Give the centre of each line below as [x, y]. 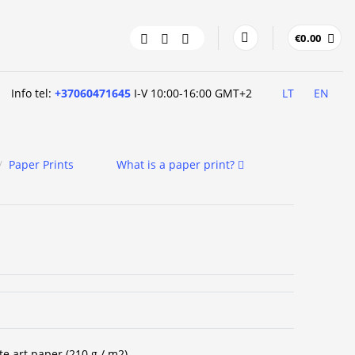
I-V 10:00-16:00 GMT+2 [192, 93]
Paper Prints [42, 164]
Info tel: [33, 93]
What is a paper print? [177, 164]
